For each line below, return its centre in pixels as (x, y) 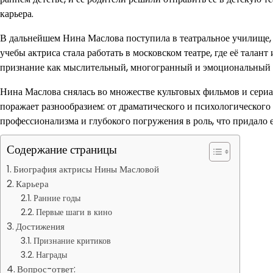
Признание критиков (72, 241)
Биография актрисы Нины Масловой (87, 169)
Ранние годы (57, 198)
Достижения (41, 226)
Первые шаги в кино (74, 212)
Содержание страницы (62, 150)
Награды (51, 255)
